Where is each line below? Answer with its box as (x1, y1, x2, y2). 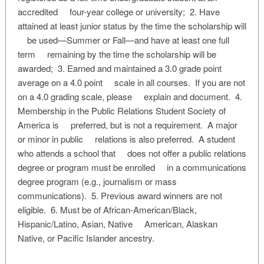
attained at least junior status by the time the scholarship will (17, 19, 246, 32)
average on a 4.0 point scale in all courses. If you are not (17, 76, 245, 88)
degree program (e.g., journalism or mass (17, 175, 186, 187)
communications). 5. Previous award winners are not (17, 189, 222, 202)
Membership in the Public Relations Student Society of (17, 104, 226, 117)
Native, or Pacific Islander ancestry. (17, 232, 154, 244)
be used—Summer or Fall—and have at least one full (17, 34, 229, 46)
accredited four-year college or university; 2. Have (17, 5, 220, 18)
